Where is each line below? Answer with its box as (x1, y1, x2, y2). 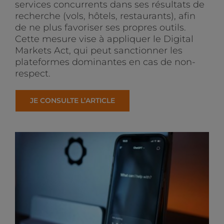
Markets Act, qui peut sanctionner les (14, 44, 182, 56)
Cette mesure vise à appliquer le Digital (14, 33, 193, 44)
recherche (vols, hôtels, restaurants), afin (14, 10, 195, 21)
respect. (14, 67, 50, 79)
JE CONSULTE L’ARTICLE (29, 95, 115, 105)
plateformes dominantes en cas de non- (14, 56, 195, 67)
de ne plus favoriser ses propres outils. (14, 21, 186, 33)
